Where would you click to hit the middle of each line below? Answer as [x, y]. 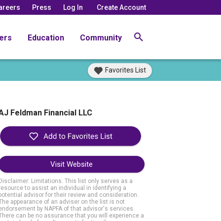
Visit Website [71, 165]
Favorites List [126, 70]
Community [101, 37]
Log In [73, 7]
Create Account [121, 7]
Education [46, 37]
